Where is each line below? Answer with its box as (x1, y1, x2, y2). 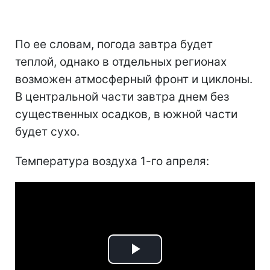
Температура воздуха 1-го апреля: (15, 154, 209, 168)
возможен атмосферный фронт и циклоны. (15, 72, 253, 86)
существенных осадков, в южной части (15, 107, 237, 121)
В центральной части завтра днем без (15, 89, 229, 104)
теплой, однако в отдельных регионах (15, 54, 227, 69)
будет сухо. (15, 124, 80, 139)
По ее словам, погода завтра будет (15, 37, 213, 51)
